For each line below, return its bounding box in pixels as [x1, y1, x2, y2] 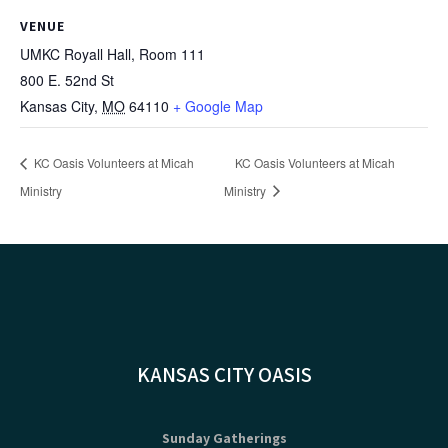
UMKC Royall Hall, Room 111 [20, 43, 205, 64]
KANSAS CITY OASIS [136, 360, 312, 388]
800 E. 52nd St [20, 69, 114, 90]
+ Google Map [173, 95, 263, 116]
